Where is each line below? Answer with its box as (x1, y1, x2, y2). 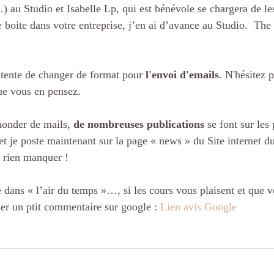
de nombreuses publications (73, 118, 204, 131)
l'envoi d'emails (146, 68, 219, 81)
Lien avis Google (160, 201, 237, 213)
